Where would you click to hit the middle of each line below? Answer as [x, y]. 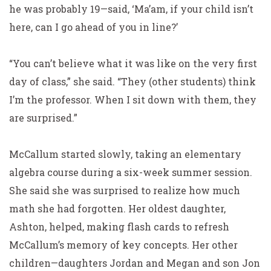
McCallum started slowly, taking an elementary [125, 154]
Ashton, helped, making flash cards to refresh [119, 227]
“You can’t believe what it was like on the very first [133, 63]
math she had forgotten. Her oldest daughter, [117, 208]
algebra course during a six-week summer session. [131, 172]
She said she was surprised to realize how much [125, 190]
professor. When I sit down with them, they [151, 100]
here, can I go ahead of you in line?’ [93, 27]
